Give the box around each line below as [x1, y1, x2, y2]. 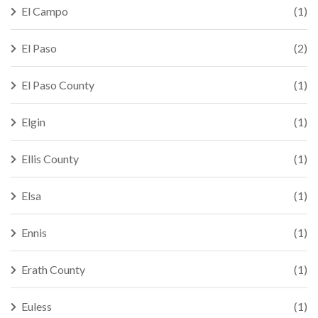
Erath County [21, 263, 85, 276]
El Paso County [21, 78, 94, 92]
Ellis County [21, 152, 79, 165]
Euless [21, 300, 52, 313]
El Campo [21, 4, 68, 18]
